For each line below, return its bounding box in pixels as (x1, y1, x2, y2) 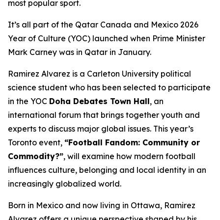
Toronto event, (8, 137, 64, 148)
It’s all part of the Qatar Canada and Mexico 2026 (8, 20, 198, 30)
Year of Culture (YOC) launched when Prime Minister (8, 33, 205, 44)
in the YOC (8, 96, 49, 107)
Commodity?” (8, 151, 63, 162)
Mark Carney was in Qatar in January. (8, 47, 151, 57)
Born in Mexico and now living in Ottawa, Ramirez (8, 200, 195, 211)
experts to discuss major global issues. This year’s (8, 124, 193, 134)
